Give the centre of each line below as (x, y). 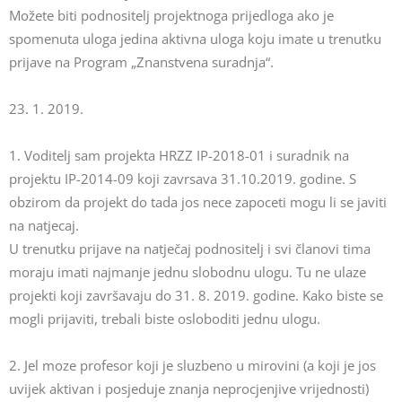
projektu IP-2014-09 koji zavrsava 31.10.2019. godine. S (183, 179)
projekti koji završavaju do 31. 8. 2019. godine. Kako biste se (196, 295)
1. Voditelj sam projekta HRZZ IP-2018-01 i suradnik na (179, 155)
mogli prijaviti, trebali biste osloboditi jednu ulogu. (165, 319)
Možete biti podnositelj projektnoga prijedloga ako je (171, 15)
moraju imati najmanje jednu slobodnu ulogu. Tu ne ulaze (188, 272)
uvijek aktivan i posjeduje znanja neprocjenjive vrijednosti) (189, 389)
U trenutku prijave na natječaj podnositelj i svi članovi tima (190, 249)
